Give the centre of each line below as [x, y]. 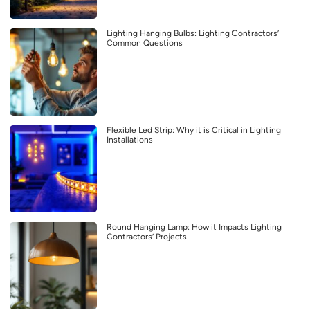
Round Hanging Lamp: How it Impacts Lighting [194, 227]
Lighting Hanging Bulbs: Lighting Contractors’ [193, 33]
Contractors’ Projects [147, 236]
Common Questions [145, 43]
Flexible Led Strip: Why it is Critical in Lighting [194, 130]
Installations [130, 139]
